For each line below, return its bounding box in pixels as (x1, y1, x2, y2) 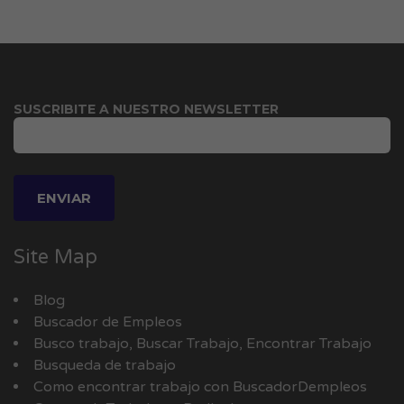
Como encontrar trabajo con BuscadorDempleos (33, 377, 367, 396)
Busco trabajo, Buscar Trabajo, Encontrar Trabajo (33, 334, 372, 353)
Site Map (14, 244, 97, 269)
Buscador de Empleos (33, 312, 182, 331)
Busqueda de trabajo (33, 355, 176, 374)
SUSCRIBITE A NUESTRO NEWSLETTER (14, 100, 279, 117)
